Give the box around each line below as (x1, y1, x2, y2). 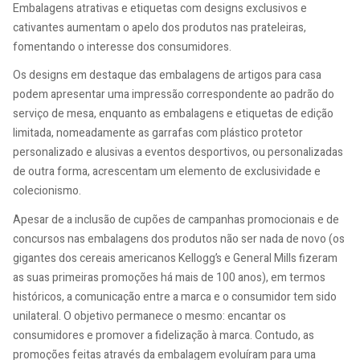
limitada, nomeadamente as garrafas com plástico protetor (13, 125, 303, 142)
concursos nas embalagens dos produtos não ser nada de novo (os (13, 230, 345, 247)
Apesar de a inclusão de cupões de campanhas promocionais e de (13, 211, 339, 228)
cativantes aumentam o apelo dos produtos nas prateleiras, (13, 18, 306, 36)
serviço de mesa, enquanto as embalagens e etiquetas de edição (13, 105, 333, 123)
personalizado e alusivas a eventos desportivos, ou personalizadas (13, 144, 343, 162)
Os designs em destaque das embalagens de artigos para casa (13, 67, 321, 84)
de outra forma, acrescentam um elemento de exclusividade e (13, 163, 321, 181)
